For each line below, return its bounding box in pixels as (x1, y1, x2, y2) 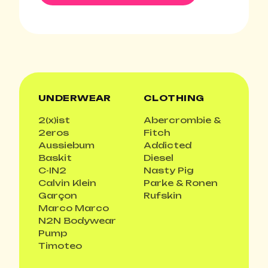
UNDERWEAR (38, 93, 111, 103)
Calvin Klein (38, 178, 96, 188)
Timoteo (38, 240, 82, 251)
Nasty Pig (144, 165, 194, 176)
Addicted (144, 140, 191, 151)
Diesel (144, 153, 173, 163)
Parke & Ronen (144, 178, 218, 188)
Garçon (38, 190, 77, 201)
